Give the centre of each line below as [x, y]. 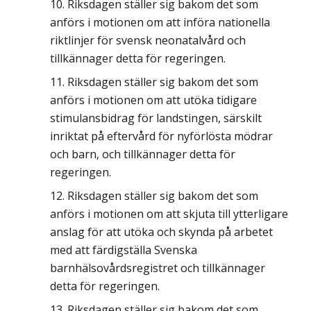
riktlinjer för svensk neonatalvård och [148, 40]
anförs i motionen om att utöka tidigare [153, 100]
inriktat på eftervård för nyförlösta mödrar [161, 136]
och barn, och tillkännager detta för [143, 154]
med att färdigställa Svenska [124, 250]
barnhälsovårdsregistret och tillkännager [158, 268]
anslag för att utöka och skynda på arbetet [161, 232]
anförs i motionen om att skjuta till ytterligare [169, 214]
